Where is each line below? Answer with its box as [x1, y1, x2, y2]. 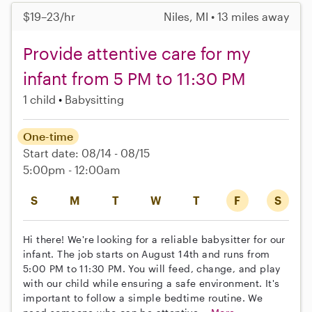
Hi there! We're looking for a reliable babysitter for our [23, 233, 286, 245]
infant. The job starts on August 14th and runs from [23, 247, 270, 260]
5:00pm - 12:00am [23, 162, 120, 176]
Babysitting [65, 92, 124, 106]
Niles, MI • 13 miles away [164, 9, 289, 23]
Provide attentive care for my [23, 42, 251, 63]
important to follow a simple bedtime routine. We [23, 291, 263, 304]
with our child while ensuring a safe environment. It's [23, 276, 280, 289]
